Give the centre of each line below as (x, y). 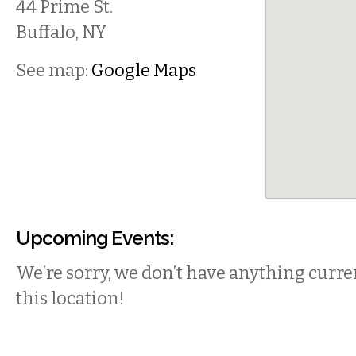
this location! (70, 299)
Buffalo (46, 33)
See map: (54, 71)
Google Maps (144, 71)
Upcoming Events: (95, 238)
